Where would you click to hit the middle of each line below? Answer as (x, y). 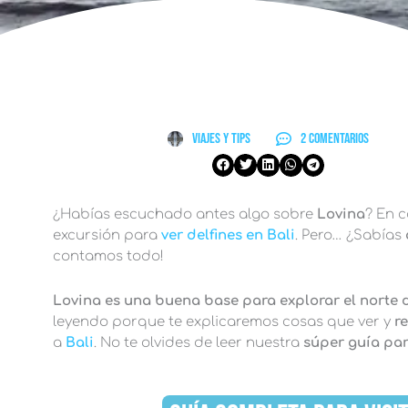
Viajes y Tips (221, 139)
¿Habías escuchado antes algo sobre (184, 214)
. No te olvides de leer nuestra (198, 343)
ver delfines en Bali (228, 235)
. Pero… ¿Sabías (350, 235)
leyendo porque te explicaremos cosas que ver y (221, 322)
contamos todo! (108, 256)
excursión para (107, 235)
